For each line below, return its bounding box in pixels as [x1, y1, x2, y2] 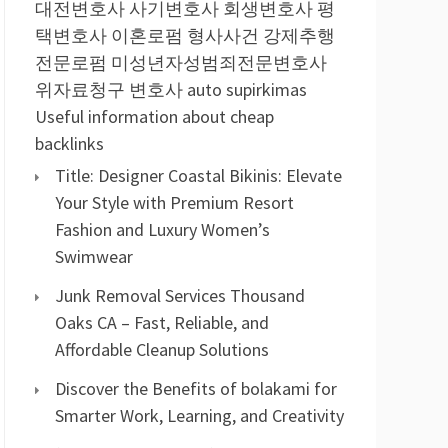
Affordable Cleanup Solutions [55, 338, 269, 361]
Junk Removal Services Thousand [55, 284, 305, 307]
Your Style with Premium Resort [55, 191, 294, 214]
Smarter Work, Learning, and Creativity [55, 404, 344, 427]
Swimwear [55, 245, 133, 268]
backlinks [35, 132, 104, 155]
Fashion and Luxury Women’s [55, 218, 270, 241]
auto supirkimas [187, 78, 307, 101]
